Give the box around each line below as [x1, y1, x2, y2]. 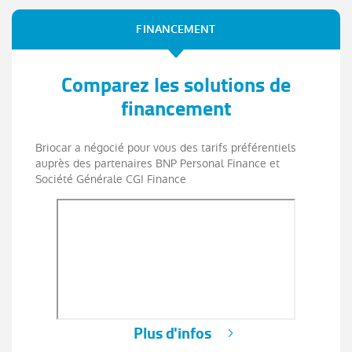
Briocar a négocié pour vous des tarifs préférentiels [35, 139, 296, 156]
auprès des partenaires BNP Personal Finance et [35, 155, 280, 171]
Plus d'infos [133, 318, 211, 347]
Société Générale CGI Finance [35, 170, 186, 187]
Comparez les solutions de [61, 66, 291, 103]
